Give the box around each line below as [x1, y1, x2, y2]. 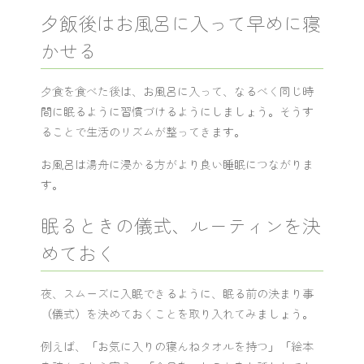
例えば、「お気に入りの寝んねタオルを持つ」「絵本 [41, 338, 314, 354]
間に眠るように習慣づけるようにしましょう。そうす [41, 103, 314, 119]
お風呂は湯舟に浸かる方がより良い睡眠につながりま [41, 156, 314, 172]
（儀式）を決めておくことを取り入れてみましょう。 [41, 305, 314, 322]
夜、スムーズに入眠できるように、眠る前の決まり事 [41, 285, 314, 301]
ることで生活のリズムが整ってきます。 [41, 123, 245, 140]
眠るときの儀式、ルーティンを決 [41, 211, 321, 239]
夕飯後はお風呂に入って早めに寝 [41, 9, 321, 37]
